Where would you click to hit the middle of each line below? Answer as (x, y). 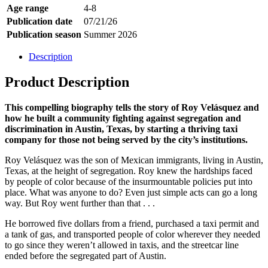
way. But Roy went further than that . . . (80, 203)
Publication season (44, 34)
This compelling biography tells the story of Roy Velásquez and (132, 107)
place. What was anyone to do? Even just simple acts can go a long (131, 192)
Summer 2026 (110, 34)
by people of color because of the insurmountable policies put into (129, 181)
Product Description (67, 82)
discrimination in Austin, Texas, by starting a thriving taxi (121, 129)
